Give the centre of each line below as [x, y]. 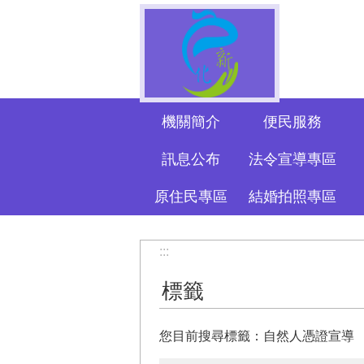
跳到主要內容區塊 [60, 16]
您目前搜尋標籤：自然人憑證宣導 [257, 336]
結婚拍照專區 [292, 197]
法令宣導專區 [292, 160]
